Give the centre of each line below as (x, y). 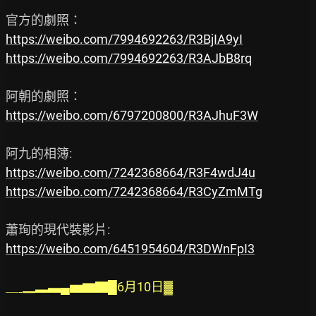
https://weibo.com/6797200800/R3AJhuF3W (132, 116)
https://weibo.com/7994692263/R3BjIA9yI (124, 39)
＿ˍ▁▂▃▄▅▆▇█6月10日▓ (89, 287)
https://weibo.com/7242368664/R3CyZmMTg (134, 192)
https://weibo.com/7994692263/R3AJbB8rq (129, 59)
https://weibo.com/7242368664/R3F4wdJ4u (130, 173)
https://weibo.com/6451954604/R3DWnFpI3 (130, 249)
